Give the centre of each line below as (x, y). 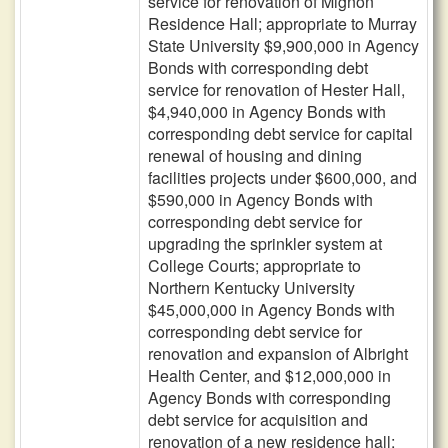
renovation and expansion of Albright (278, 353)
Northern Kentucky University (251, 287)
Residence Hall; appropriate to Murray (282, 23)
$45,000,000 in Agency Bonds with (271, 309)
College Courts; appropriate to (254, 265)
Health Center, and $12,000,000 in (269, 375)
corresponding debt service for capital (280, 133)
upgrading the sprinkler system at (265, 243)
